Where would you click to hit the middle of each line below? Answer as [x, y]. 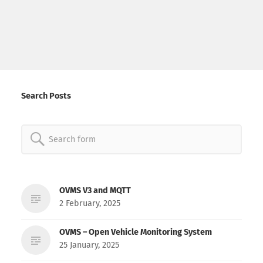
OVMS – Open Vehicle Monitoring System [135, 232]
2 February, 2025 [90, 203]
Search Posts [46, 96]
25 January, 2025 [89, 245]
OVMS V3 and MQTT [95, 190]
